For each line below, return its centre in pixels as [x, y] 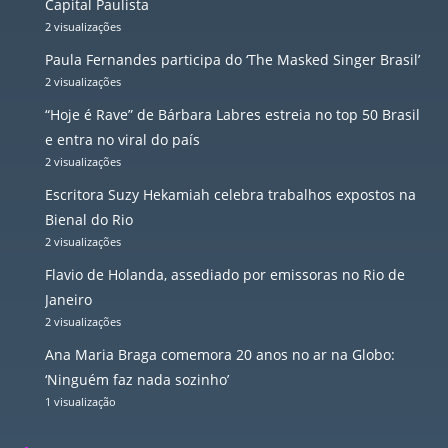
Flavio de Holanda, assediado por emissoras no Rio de [225, 275]
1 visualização [80, 402]
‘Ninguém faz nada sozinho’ [137, 380]
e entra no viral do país [122, 140]
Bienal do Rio [89, 220]
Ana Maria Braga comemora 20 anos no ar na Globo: [220, 355]
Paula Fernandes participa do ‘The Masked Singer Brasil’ [232, 60]
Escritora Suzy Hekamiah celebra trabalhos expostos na [230, 195]
